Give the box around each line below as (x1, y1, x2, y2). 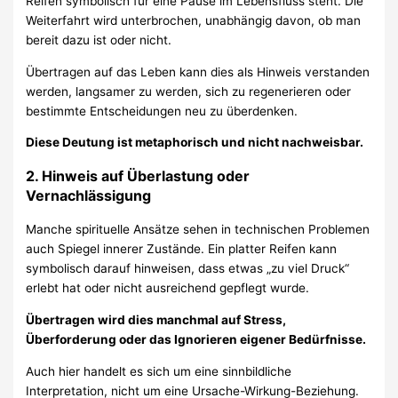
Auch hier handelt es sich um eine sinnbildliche (26, 363, 292, 378)
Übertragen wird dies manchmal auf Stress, (26, 313, 287, 328)
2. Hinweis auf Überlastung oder (26, 167, 251, 186)
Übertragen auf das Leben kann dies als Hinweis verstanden (26, 64, 370, 79)
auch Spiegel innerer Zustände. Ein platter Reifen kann (26, 242, 338, 257)
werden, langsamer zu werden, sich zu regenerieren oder (26, 84, 352, 99)
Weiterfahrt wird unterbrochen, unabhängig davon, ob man (26, 13, 362, 28)
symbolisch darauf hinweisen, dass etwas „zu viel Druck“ (26, 261, 350, 276)
